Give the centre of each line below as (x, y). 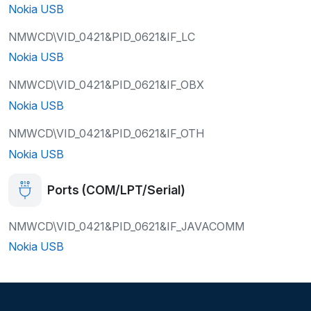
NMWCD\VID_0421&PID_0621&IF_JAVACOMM (126, 226)
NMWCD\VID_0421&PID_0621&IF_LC (102, 36)
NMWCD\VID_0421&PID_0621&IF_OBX (106, 85)
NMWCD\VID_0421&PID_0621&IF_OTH (106, 133)
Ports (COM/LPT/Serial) (116, 190)
